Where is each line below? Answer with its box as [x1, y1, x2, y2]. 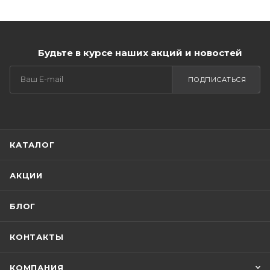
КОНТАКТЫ [10, 232, 64, 242]
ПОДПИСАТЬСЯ [187, 75, 246, 84]
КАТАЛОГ [10, 140, 55, 149]
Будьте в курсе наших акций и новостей [37, 47, 242, 58]
